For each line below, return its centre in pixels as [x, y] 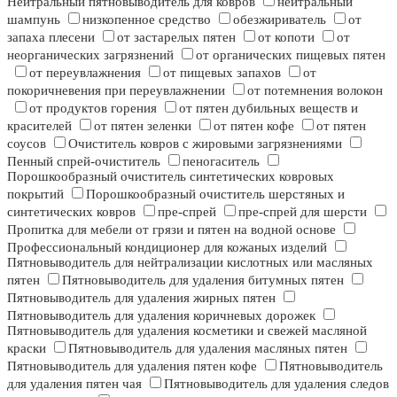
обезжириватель [280, 20]
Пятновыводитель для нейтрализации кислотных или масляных [190, 263]
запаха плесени [51, 38]
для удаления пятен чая [74, 384]
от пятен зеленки [143, 126]
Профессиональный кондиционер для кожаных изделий [167, 248]
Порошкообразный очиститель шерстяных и [215, 195]
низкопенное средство [147, 20]
